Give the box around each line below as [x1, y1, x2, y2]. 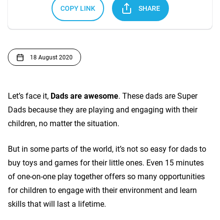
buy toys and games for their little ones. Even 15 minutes [8, 158, 204, 167]
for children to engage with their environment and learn [8, 186, 197, 195]
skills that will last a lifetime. [8, 199, 106, 209]
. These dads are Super [118, 91, 197, 101]
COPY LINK [60, 4, 95, 12]
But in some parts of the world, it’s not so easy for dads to [8, 144, 206, 154]
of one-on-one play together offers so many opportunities [8, 172, 205, 181]
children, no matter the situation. [8, 119, 119, 128]
